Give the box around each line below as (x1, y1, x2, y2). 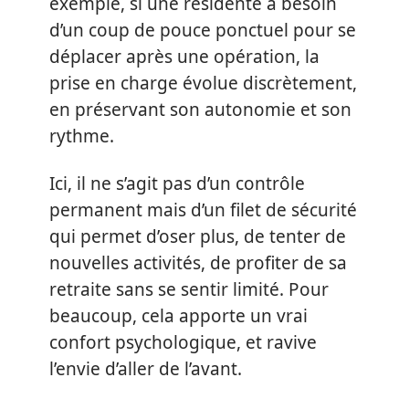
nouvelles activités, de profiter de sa (49, 250, 347, 275)
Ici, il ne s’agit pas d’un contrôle (49, 171, 305, 195)
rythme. (49, 124, 114, 149)
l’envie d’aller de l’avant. (49, 356, 242, 381)
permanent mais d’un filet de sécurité (49, 197, 357, 222)
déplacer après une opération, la (49, 45, 320, 69)
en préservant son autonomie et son (49, 98, 351, 122)
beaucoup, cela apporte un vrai (49, 303, 308, 328)
